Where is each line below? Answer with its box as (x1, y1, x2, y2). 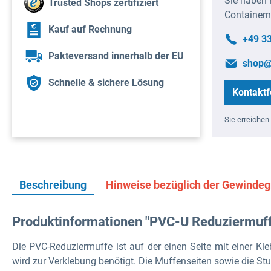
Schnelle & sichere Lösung (48, 77, 164, 89)
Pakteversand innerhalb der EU (48, 50, 184, 62)
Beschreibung (19, 178, 87, 191)
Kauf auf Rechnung (48, 24, 132, 36)
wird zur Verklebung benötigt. (12, 255, 139, 267)
